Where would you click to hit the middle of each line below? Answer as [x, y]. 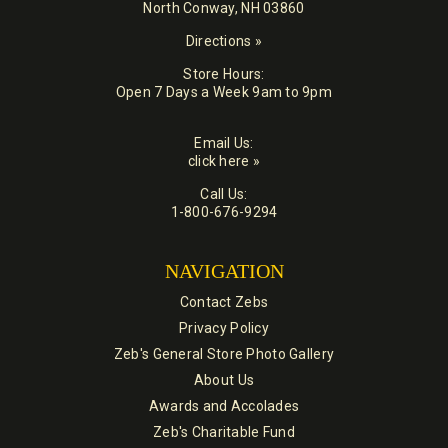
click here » [224, 161]
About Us [224, 380]
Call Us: [224, 194]
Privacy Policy [224, 328]
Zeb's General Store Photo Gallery [224, 354]
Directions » [224, 41]
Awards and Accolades [224, 406]
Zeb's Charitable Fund [224, 432]
